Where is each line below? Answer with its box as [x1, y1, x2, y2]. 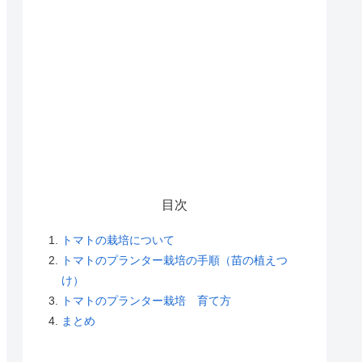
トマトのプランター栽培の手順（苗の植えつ [61, 253, 288, 267]
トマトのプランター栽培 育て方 [61, 293, 232, 307]
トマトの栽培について [61, 233, 175, 246]
